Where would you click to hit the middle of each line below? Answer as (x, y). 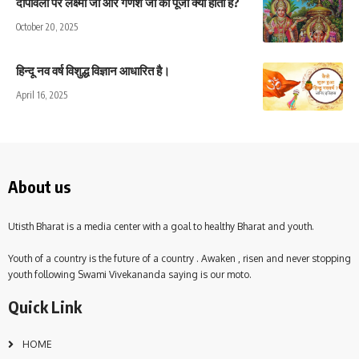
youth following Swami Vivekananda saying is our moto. (130, 274)
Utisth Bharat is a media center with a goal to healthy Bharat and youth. (161, 226)
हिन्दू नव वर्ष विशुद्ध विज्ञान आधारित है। (93, 70)
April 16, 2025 (42, 95)
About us (39, 186)
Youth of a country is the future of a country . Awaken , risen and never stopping (179, 258)
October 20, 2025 (47, 26)
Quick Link (45, 306)
